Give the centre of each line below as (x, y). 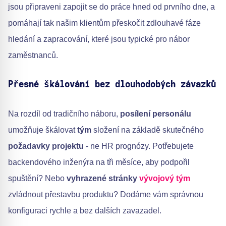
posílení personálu (156, 114)
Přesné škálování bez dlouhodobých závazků (112, 84)
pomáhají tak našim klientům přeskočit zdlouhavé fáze (104, 23)
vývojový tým (165, 178)
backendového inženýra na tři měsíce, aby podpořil (99, 162)
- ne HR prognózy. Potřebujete (139, 146)
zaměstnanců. (33, 55)
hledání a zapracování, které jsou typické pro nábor (99, 39)
